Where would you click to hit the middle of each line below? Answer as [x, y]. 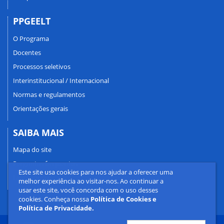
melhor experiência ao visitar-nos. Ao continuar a [91, 181]
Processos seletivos [42, 66]
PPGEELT [32, 21]
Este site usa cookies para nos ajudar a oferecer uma [96, 172]
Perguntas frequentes [45, 164]
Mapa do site [32, 150]
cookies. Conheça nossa [54, 199]
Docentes [27, 52]
